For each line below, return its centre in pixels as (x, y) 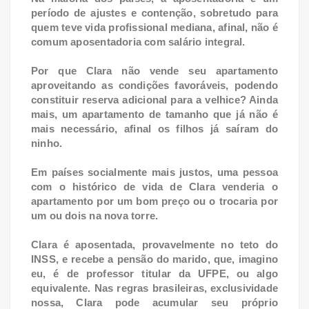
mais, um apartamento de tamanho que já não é (154, 114)
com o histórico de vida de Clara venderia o (154, 187)
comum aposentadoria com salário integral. (138, 42)
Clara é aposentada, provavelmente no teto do (154, 245)
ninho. (47, 143)
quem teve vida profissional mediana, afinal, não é (154, 28)
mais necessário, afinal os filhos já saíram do (154, 129)
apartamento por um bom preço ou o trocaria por (154, 201)
